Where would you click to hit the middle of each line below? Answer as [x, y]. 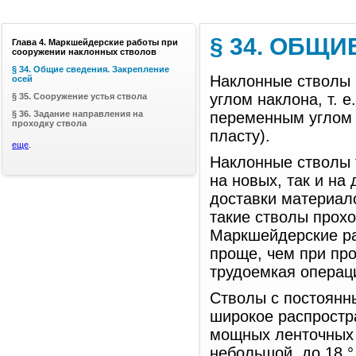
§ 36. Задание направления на [77, 114]
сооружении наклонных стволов [84, 52]
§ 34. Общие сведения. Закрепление [91, 69]
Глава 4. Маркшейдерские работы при [95, 42]
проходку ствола [49, 123]
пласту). [240, 136]
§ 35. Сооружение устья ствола [79, 96]
